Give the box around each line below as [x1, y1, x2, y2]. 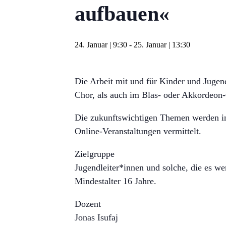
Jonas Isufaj [75, 212, 118, 222]
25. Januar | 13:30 [134, 40, 190, 49]
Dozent [75, 199, 101, 209]
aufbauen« [75, 2, 169, 25]
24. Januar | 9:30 [75, 40, 127, 49]
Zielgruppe [75, 149, 115, 159]
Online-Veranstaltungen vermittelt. [75, 126, 201, 136]
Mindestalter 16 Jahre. [75, 176, 156, 186]
